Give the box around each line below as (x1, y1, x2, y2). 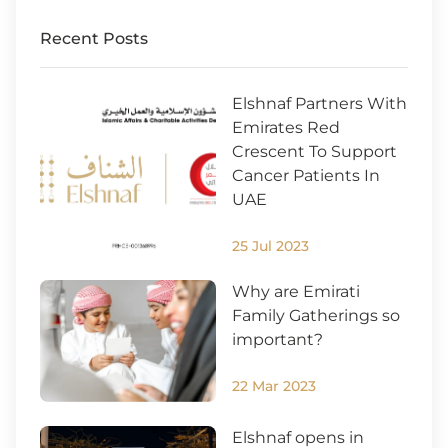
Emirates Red (232, 118, 340, 138)
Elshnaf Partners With (232, 94, 407, 114)
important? (232, 330, 323, 350)
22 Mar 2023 (232, 377, 316, 396)
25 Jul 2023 (232, 237, 309, 256)
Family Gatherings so (232, 306, 400, 326)
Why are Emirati (232, 282, 360, 302)
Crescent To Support (232, 142, 397, 162)
